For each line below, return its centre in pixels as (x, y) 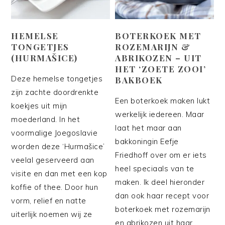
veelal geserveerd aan (53, 160)
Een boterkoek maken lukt (163, 100)
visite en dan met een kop (59, 173)
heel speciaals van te (155, 168)
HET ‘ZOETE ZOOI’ (161, 69)
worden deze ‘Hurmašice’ (58, 146)
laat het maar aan (148, 128)
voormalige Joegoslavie (54, 133)
